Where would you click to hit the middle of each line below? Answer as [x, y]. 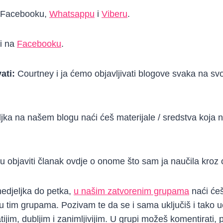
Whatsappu [72, 14]
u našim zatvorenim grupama [131, 191]
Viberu [114, 14]
